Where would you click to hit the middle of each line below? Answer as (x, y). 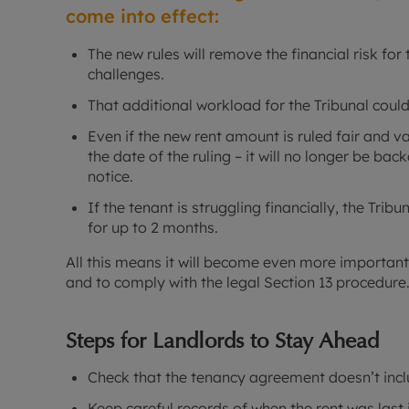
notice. (110, 177)
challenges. (126, 74)
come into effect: (145, 16)
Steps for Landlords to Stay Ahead (222, 341)
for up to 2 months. (153, 228)
